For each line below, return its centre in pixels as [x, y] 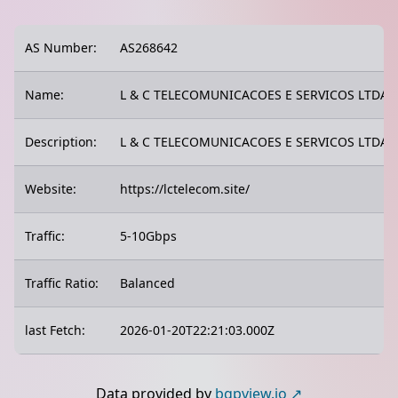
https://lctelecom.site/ [185, 189]
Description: [61, 142]
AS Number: [61, 48]
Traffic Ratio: [62, 283]
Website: [51, 189]
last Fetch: [55, 330]
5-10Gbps [148, 236]
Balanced [147, 283]
